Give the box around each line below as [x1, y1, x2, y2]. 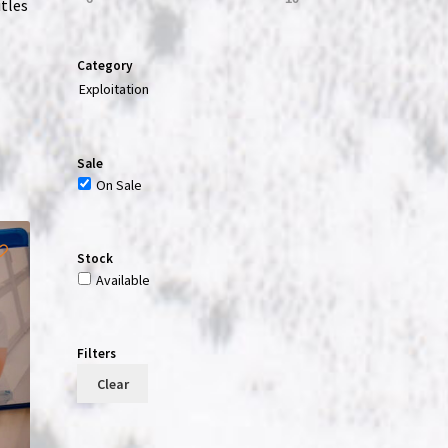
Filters [76, 345, 116, 363]
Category [76, 56, 133, 74]
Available [95, 271, 150, 290]
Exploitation [78, 79, 149, 98]
